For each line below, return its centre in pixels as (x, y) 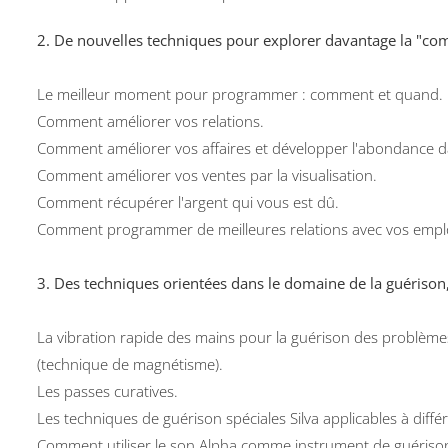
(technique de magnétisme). (130, 364)
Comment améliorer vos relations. (151, 121)
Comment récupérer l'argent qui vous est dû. (188, 202)
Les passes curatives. (108, 391)
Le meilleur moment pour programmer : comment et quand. (240, 94)
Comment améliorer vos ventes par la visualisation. (207, 175)
